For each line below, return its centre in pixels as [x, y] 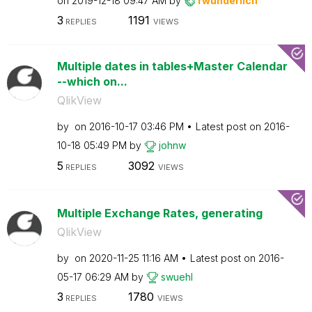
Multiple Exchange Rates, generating [159, 213]
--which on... [92, 81]
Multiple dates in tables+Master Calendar [172, 66]
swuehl [177, 276]
